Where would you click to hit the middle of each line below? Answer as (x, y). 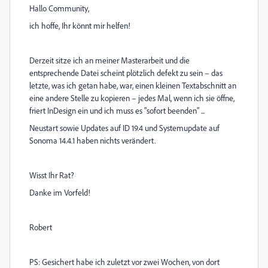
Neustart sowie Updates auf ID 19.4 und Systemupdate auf (124, 128)
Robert (41, 227)
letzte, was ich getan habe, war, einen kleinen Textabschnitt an (133, 85)
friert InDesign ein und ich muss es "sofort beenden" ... (117, 110)
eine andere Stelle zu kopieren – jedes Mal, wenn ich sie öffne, (132, 98)
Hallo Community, (59, 8)
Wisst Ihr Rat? (52, 175)
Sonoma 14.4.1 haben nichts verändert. (92, 140)
